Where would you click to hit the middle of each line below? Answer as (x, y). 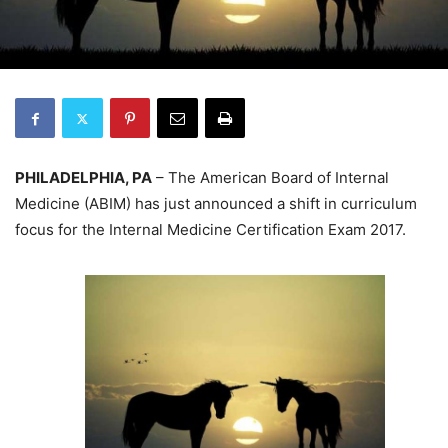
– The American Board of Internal (270, 178)
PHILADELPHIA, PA (83, 178)
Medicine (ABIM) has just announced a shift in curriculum (216, 204)
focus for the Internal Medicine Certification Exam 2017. (210, 230)
